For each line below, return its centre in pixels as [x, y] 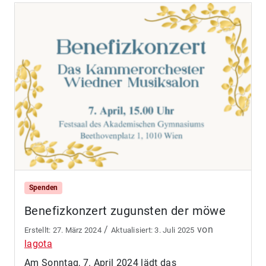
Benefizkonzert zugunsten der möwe [125, 211]
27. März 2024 [77, 230]
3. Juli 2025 [175, 230]
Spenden [43, 188]
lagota [38, 244]
